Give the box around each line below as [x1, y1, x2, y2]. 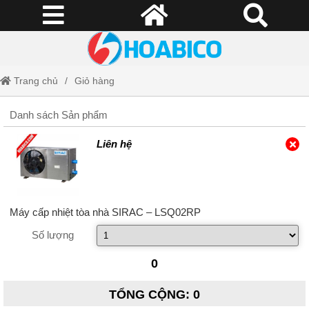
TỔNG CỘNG [109, 288, 186, 301]
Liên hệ [96, 138, 132, 150]
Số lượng [32, 229, 74, 241]
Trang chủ [11, 75, 58, 86]
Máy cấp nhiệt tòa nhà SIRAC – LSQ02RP [9, 206, 201, 218]
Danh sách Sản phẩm [9, 109, 108, 121]
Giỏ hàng [74, 75, 114, 86]
